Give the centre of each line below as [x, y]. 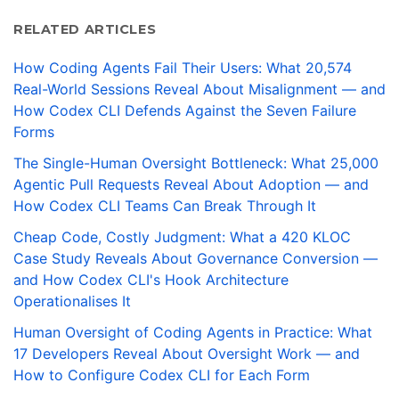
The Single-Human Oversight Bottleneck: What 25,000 [196, 163]
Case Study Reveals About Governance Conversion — [195, 259]
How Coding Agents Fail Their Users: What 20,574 [183, 67]
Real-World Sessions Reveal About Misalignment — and [199, 89]
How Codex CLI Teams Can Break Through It [165, 205]
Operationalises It [72, 301]
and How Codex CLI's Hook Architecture [151, 280]
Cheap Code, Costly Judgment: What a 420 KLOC [182, 237]
